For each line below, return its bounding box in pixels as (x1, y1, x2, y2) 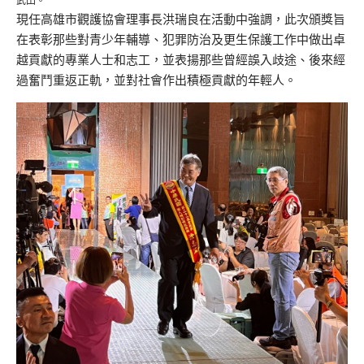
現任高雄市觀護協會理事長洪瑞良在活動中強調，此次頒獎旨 (16, 11, 345, 27)
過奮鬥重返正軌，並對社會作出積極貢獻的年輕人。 (16, 71, 297, 88)
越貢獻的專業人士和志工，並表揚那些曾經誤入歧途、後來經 (16, 51, 345, 67)
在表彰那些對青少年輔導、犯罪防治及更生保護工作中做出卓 (16, 31, 345, 47)
